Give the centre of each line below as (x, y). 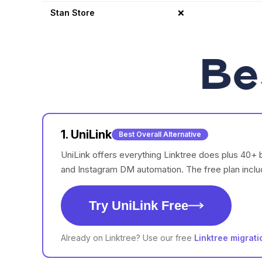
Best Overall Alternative (160, 135)
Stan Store (73, 13)
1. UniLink (86, 135)
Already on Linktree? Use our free (126, 238)
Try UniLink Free (139, 206)
